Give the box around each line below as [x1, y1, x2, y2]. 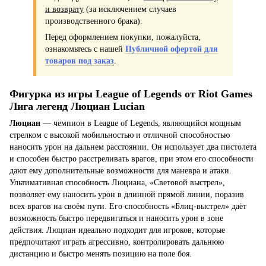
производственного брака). [45, 16, 142, 26]
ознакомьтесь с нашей [45, 44, 125, 53]
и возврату [45, 4, 84, 14]
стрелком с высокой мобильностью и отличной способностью [9, 130, 230, 140]
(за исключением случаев [84, 4, 176, 14]
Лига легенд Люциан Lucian [9, 100, 145, 112]
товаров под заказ [45, 56, 114, 65]
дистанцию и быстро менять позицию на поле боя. [9, 249, 192, 258]
